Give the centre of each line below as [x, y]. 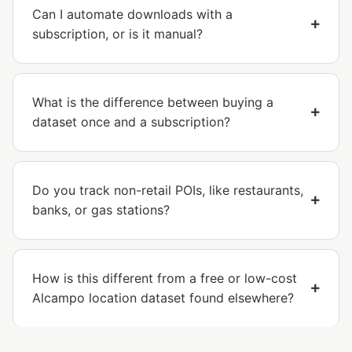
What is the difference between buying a [153, 103]
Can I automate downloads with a [132, 15]
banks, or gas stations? [101, 210]
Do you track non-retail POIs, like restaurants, [168, 191]
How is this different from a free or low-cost [165, 279]
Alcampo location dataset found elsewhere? [163, 298]
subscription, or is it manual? [117, 34]
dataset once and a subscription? [131, 122]
